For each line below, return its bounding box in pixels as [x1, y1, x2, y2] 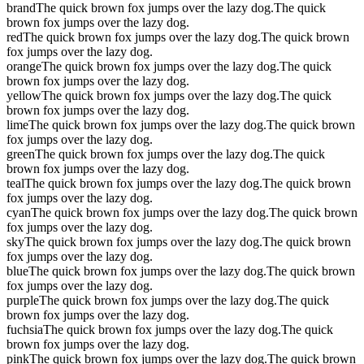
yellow [6, 88, 41, 102]
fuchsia [6, 322, 43, 336]
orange [6, 58, 41, 73]
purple [6, 292, 39, 307]
